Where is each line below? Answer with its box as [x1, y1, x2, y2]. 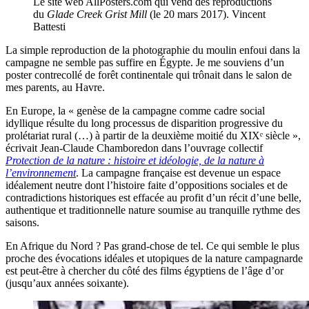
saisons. [6, 216, 39, 228]
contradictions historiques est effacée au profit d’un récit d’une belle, [6, 191, 301, 203]
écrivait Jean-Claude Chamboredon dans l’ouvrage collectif [6, 141, 263, 154]
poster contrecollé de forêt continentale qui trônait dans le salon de [6, 68, 292, 81]
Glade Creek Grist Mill [47, 8, 147, 20]
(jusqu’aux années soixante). [6, 277, 129, 289]
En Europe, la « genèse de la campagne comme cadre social [6, 104, 265, 117]
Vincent [232, 8, 266, 20]
